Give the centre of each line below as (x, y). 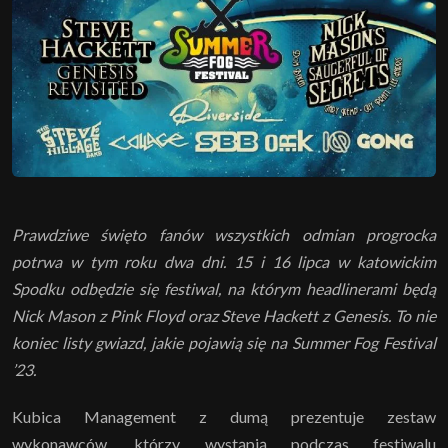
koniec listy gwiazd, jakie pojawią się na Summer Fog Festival (224, 343)
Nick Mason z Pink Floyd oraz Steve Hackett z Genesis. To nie (224, 316)
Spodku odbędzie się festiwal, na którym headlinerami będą (224, 289)
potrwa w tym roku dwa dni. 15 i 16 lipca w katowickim (224, 262)
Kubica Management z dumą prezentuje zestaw (224, 417)
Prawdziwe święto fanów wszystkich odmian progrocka (224, 235)
